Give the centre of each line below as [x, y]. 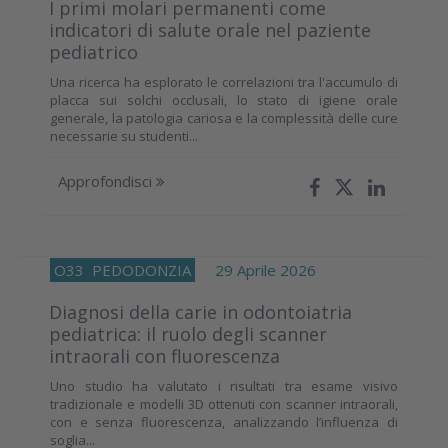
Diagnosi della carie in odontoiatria [200, 312]
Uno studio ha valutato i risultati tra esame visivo [224, 386]
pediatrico [93, 52]
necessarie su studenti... [124, 136]
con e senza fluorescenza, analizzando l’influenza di [224, 422]
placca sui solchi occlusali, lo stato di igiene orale [224, 100]
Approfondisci [107, 181]
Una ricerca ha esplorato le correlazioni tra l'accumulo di [224, 82]
